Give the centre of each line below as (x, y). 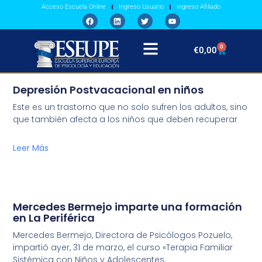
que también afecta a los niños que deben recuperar (125, 120)
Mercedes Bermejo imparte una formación (128, 207)
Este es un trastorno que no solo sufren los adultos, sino (130, 107)
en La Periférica (54, 218)
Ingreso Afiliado (199, 7)
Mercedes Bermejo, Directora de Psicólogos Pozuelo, (123, 235)
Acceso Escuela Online (74, 7)
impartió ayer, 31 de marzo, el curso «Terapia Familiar (123, 248)
